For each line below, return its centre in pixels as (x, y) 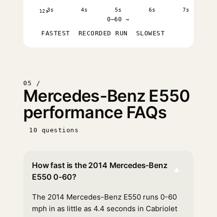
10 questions (54, 130)
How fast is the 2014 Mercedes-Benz (100, 165)
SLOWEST (150, 33)
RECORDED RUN (103, 33)
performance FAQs (95, 112)
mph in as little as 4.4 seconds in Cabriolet (105, 209)
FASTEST (56, 33)
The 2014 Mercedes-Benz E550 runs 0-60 (104, 197)
